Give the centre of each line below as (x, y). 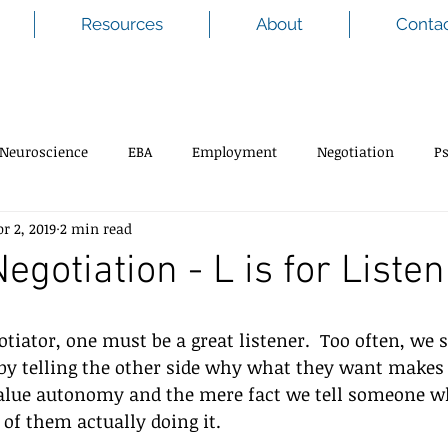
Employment (234, 151)
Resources (122, 24)
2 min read (96, 228)
